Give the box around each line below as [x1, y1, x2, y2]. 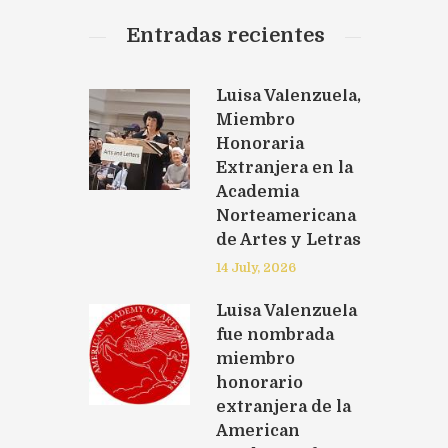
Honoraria [215, 134, 304, 153]
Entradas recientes [125, 23, 325, 47]
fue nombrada [215, 325, 334, 344]
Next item [61, 294, 138, 313]
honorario [215, 373, 303, 392]
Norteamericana [215, 206, 356, 225]
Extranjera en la [215, 158, 353, 177]
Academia [215, 182, 299, 201]
